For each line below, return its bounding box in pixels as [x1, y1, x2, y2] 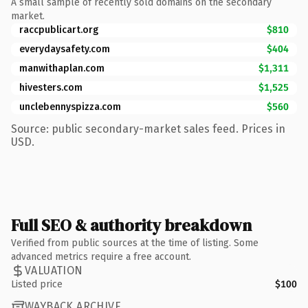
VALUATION [25, 264, 83, 277]
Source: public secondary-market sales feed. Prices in [11, 122, 285, 135]
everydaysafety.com [19, 43, 110, 55]
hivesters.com [19, 81, 82, 93]
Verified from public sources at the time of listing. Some [11, 236, 258, 249]
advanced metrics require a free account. [11, 250, 191, 263]
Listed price [11, 278, 63, 290]
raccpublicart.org [19, 23, 98, 36]
